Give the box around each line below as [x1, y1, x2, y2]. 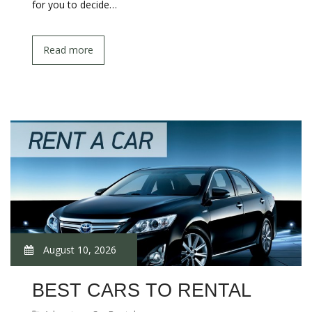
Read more [43, 43, 93, 56]
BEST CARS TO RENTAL [32, 280, 251, 301]
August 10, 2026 [40, 243, 116, 256]
